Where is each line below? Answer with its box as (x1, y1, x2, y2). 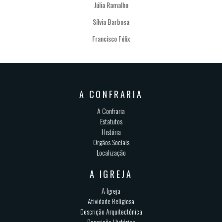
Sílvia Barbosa (93, 16, 129, 27)
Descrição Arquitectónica (80, 206, 142, 217)
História (101, 126, 121, 137)
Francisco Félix (92, 33, 130, 44)
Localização (96, 147, 126, 158)
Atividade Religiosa (88, 195, 134, 206)
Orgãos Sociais (93, 136, 129, 147)
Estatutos (100, 115, 122, 126)
